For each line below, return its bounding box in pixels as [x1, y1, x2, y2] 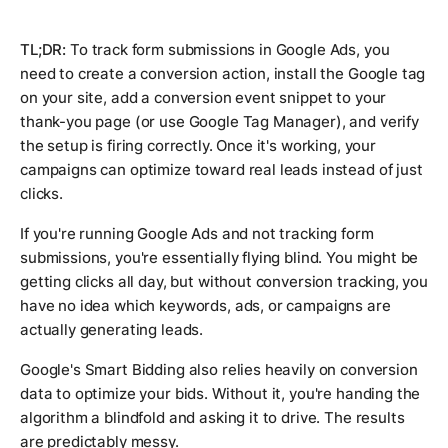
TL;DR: [20, 40, 67, 60]
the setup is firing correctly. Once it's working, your [20, 136, 376, 156]
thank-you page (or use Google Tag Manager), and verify [20, 112, 419, 132]
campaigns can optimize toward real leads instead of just [20, 160, 423, 180]
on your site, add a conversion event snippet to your [20, 88, 387, 108]
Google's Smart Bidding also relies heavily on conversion [20, 360, 418, 380]
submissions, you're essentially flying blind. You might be [20, 248, 419, 268]
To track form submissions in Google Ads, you [66, 40, 390, 60]
